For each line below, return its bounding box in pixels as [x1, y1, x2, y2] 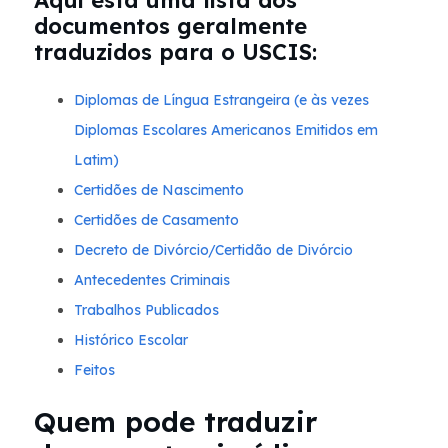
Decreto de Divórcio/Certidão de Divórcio [74, 241, 353, 260]
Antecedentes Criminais [74, 271, 230, 290]
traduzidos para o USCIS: [34, 38, 317, 67]
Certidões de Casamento [74, 211, 239, 230]
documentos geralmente [34, 12, 307, 41]
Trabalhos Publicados [74, 301, 219, 320]
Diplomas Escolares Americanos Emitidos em [74, 121, 378, 140]
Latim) [74, 151, 119, 170]
